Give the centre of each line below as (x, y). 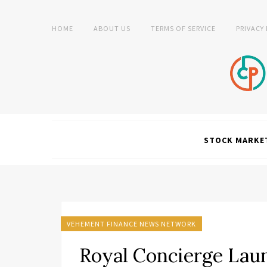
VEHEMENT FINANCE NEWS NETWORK (131, 224)
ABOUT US (112, 28)
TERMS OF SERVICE (183, 28)
